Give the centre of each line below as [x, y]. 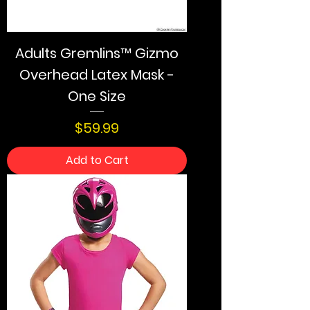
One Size [97, 96]
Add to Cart [97, 160]
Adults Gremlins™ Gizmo [97, 53]
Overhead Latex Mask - [97, 74]
